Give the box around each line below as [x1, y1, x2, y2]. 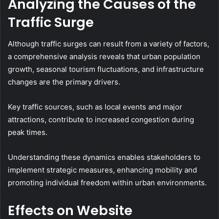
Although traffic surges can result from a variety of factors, [8, 39, 209, 49]
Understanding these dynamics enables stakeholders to [8, 153, 200, 162]
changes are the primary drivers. [8, 77, 120, 87]
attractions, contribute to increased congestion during [8, 115, 194, 125]
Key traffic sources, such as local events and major [8, 102, 182, 112]
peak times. [8, 128, 47, 137]
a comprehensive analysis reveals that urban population [8, 52, 200, 62]
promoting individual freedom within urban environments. [8, 178, 207, 188]
